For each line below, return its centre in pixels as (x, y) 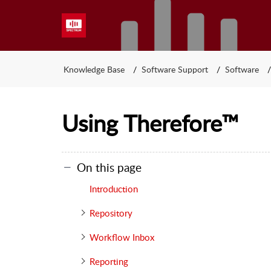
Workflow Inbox (122, 237)
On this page (109, 167)
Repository (111, 213)
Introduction (113, 188)
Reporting (109, 261)
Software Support (175, 69)
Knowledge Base (94, 69)
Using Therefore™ (150, 123)
